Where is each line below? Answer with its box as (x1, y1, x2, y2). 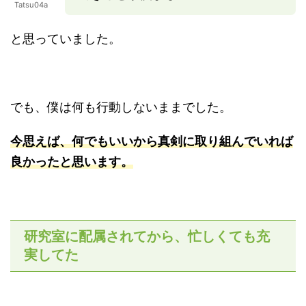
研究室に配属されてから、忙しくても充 (24, 227, 270, 245)
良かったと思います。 (10, 154, 133, 169)
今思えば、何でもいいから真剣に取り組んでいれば (10, 133, 293, 148)
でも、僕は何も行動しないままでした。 (10, 99, 232, 114)
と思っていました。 (10, 31, 121, 46)
